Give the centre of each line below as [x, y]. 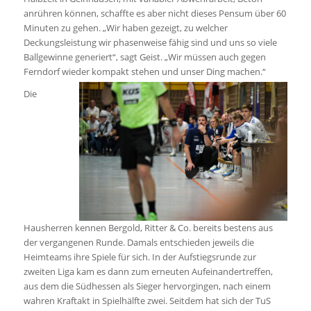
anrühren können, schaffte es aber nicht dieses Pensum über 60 [154, 14]
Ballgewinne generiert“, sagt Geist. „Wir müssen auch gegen [144, 57]
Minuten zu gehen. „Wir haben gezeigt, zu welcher [125, 28]
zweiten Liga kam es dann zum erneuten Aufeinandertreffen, [148, 272]
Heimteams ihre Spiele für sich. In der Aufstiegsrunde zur [140, 257]
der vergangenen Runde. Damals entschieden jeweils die [138, 243]
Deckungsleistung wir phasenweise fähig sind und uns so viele [150, 43]
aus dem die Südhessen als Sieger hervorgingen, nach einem [147, 286]
